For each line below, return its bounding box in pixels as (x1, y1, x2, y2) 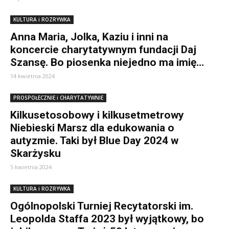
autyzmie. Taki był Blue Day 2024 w (10, 134, 178, 147)
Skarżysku (10, 147, 61, 159)
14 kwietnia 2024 (10, 72, 55, 80)
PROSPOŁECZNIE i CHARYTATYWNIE (13, 94, 103, 101)
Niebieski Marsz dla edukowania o (10, 122, 174, 134)
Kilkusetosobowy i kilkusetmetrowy (10, 109, 184, 121)
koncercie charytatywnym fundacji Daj (10, 43, 196, 56)
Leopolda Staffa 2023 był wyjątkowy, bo (10, 213, 204, 225)
